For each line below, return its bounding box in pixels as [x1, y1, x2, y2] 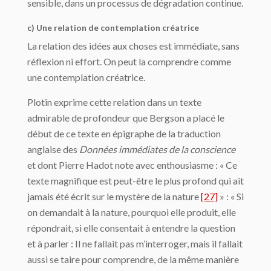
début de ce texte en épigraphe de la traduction [27, 128, 221, 140]
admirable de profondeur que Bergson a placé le [27, 112, 224, 124]
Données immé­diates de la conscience [79, 143, 235, 155]
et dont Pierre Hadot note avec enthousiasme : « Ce [27, 159, 237, 171]
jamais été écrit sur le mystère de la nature [27, 191, 201, 203]
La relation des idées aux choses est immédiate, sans [27, 40, 240, 52]
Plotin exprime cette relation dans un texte [27, 96, 201, 108]
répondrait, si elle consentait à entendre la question [27, 222, 235, 234]
